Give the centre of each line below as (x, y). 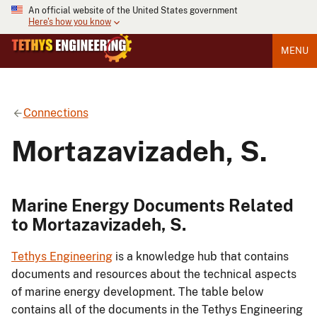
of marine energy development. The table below (138, 292)
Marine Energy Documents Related (152, 205)
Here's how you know (70, 22)
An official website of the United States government (133, 11)
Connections (56, 113)
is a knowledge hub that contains (201, 257)
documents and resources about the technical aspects (154, 275)
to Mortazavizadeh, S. (99, 224)
